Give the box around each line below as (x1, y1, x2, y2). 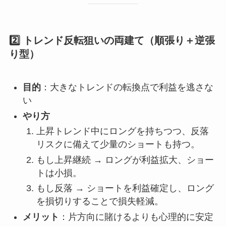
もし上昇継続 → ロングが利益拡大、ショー (36, 154, 214, 165)
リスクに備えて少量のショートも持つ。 (36, 139, 200, 150)
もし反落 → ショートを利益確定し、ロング (36, 183, 214, 194)
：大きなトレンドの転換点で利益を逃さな (40, 82, 213, 93)
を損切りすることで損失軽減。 (36, 196, 163, 207)
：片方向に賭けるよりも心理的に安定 (59, 211, 213, 222)
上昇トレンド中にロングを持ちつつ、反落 (36, 126, 209, 137)
